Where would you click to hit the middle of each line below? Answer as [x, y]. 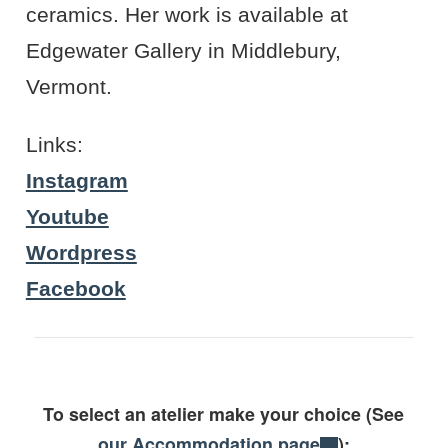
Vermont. [68, 87]
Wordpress [81, 252]
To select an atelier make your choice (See [224, 413]
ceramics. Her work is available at [186, 15]
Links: [54, 144]
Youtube [67, 216]
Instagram [76, 180]
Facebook [75, 288]
